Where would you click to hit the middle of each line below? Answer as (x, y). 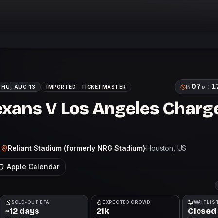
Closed (202, 211)
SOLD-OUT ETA (30, 202)
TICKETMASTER (103, 87)
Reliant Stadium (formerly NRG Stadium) (76, 148)
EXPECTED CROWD (126, 202)
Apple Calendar (33, 167)
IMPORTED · (64, 87)
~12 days (22, 211)
